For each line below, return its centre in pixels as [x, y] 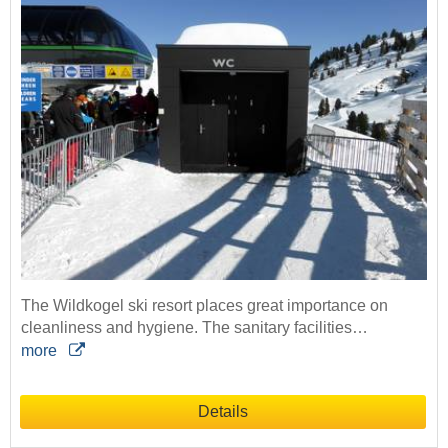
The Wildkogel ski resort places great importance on [204, 306]
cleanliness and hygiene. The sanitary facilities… [194, 328]
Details [223, 412]
